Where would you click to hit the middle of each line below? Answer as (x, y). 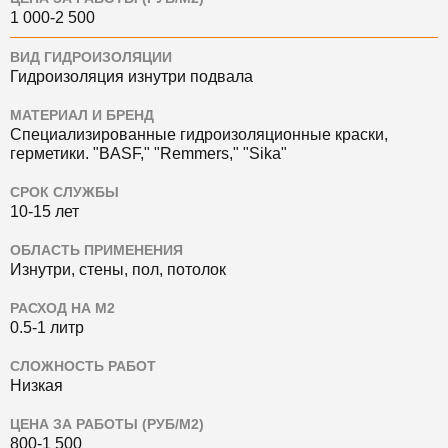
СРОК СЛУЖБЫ (64, 192)
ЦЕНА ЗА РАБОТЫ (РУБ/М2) (107, 424)
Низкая (36, 385)
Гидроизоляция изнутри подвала (131, 76)
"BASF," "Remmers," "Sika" (190, 153)
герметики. (51, 153)
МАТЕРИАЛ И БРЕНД (82, 115)
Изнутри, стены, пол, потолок (118, 269)
